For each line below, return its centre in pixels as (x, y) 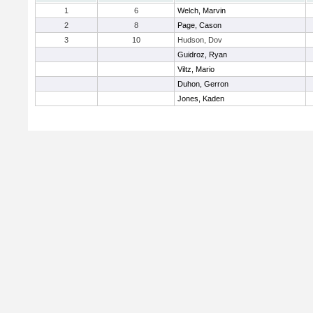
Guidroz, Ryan (202, 54)
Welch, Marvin (202, 10)
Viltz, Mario (196, 69)
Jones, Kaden (201, 99)
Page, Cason (199, 25)
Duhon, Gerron (203, 84)
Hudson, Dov (200, 40)
